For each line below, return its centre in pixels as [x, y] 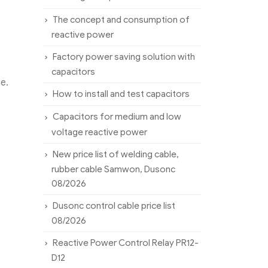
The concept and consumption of [121, 19]
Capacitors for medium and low [117, 117]
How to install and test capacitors [121, 94]
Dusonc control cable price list [114, 205]
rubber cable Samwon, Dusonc [113, 169]
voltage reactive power [99, 132]
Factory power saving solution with [124, 57]
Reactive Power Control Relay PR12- [126, 243]
